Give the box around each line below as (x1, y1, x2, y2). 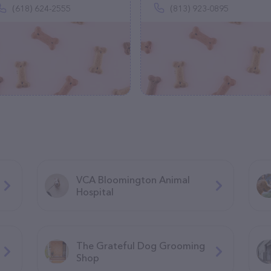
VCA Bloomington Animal (76, 173, 190, 186)
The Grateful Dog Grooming (76, 239, 205, 252)
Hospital (76, 185, 114, 198)
